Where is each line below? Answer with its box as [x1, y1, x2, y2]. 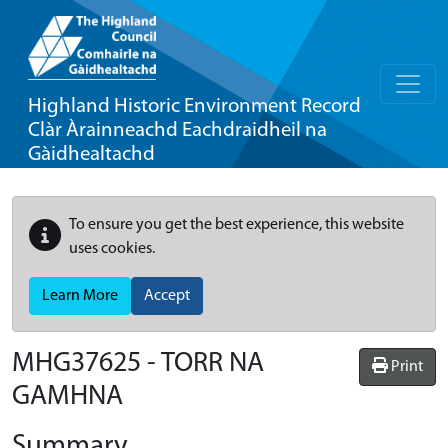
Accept [144, 288, 190, 304]
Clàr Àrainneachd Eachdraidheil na [28, 120, 327, 141]
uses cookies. [69, 241, 155, 257]
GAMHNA [12, 383, 123, 411]
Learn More [42, 288, 118, 304]
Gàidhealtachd [28, 144, 155, 165]
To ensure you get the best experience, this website [69, 217, 404, 233]
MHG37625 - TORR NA [12, 350, 264, 378]
